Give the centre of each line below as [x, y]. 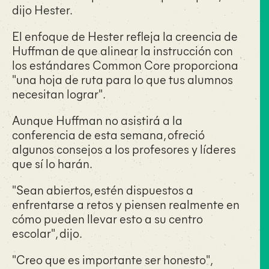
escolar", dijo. [48, 232]
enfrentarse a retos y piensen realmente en [126, 204]
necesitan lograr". [59, 93]
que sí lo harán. [53, 163]
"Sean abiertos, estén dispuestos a [103, 189]
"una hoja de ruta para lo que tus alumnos [122, 79]
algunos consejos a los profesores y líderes [124, 148]
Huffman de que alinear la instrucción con [122, 50]
